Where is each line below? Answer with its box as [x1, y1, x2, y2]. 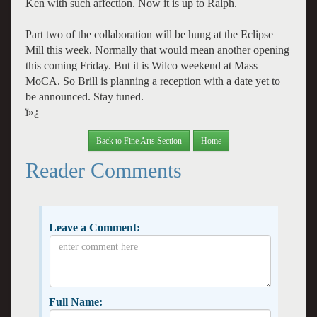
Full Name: [48, 295, 103, 308]
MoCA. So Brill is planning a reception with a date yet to [25, 74, 280, 87]
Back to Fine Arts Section [96, 135, 182, 146]
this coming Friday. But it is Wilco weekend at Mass [25, 59, 258, 71]
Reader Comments [25, 158, 182, 182]
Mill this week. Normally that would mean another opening [25, 43, 289, 56]
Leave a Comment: [48, 221, 140, 234]
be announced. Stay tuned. [25, 90, 144, 103]
